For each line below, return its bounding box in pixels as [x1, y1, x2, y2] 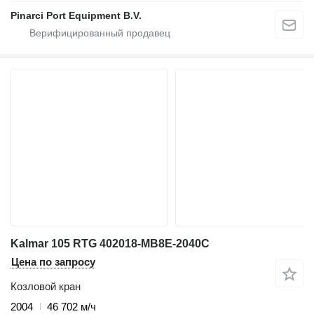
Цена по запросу [11, 255, 95, 268]
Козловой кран [11, 280, 81, 292]
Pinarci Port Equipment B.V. [11, 9, 142, 21]
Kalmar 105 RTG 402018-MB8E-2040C [11, 237, 210, 250]
